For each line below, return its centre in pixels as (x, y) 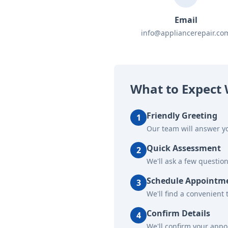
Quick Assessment (184, 148)
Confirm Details (178, 213)
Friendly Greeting (182, 116)
